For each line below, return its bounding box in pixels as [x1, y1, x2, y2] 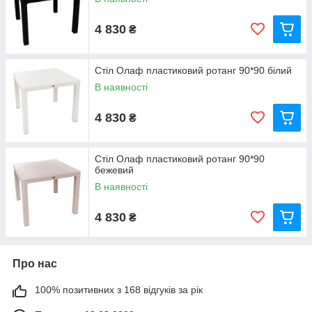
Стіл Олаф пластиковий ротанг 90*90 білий [95, 65, 292, 76]
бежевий [95, 164, 134, 175]
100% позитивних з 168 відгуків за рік [35, 284, 203, 295]
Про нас [13, 258, 57, 270]
